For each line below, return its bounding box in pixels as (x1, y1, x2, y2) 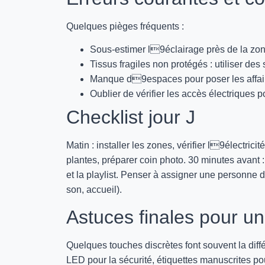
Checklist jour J (66, 106, 195, 128)
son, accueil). (66, 185, 122, 195)
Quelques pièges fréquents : (66, 21, 184, 32)
